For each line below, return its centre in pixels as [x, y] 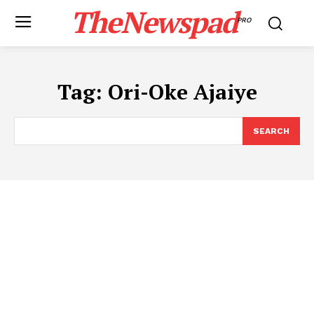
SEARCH [271, 131]
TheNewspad [153, 22]
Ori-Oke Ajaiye [182, 92]
